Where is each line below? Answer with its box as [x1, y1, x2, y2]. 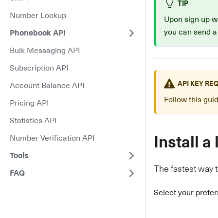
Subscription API [10, 64, 69, 72]
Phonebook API [10, 29, 66, 37]
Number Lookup [10, 12, 66, 19]
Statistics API [10, 117, 57, 125]
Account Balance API [10, 82, 85, 90]
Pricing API [10, 99, 49, 107]
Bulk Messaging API [10, 47, 80, 54]
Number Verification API [10, 134, 95, 142]
